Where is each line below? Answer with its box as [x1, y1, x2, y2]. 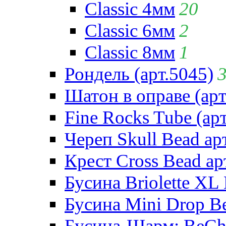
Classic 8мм [85, 42, 175, 63]
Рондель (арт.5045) [65, 64, 213, 85]
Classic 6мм [85, 20, 175, 41]
